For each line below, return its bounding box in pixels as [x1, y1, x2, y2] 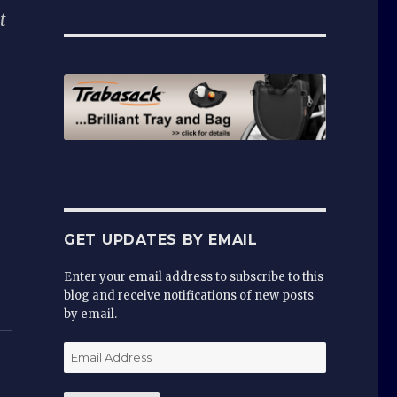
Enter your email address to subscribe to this [63, 269, 323, 284]
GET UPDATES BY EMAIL [63, 230, 258, 248]
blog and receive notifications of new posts [63, 287, 314, 303]
